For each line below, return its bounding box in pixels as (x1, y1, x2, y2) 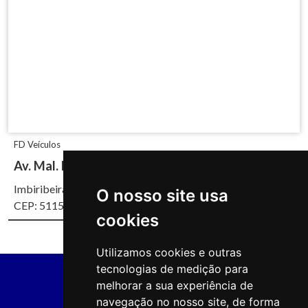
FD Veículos (14, 139, 60, 151)
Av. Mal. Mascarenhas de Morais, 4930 (14, 158, 233, 174)
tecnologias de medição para (96, 262, 248, 276)
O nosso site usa (96, 186, 228, 206)
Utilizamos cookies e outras (96, 245, 241, 259)
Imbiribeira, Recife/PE (14, 182, 119, 196)
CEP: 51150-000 (14, 199, 93, 212)
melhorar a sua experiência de (96, 278, 253, 292)
